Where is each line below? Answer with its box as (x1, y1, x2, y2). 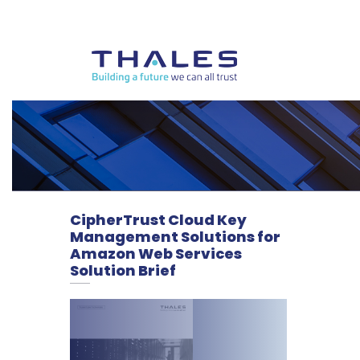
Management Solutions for (70, 227, 280, 247)
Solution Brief (70, 260, 176, 280)
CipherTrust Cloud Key (70, 210, 247, 230)
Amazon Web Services (70, 243, 242, 264)
